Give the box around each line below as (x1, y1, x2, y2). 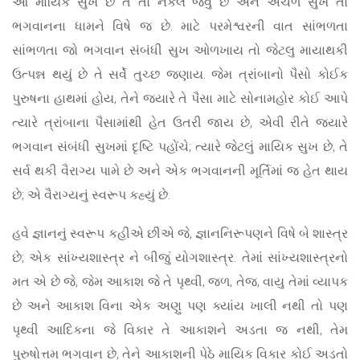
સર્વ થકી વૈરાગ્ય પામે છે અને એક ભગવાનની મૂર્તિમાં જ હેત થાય (12, 162, 348, 179)
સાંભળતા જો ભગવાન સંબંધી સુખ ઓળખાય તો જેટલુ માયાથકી (12, 41, 348, 59)
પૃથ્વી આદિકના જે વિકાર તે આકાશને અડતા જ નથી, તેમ (12, 321, 348, 338)
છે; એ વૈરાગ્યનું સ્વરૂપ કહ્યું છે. (12, 186, 170, 203)
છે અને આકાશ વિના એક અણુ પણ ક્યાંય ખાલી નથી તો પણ (12, 297, 348, 314)
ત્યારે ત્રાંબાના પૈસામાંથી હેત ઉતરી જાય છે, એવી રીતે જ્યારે (12, 113, 348, 131)
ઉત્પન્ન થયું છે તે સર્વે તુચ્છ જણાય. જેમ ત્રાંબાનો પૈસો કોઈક (12, 65, 348, 83)
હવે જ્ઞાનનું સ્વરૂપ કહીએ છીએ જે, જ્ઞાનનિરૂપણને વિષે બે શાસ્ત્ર (12, 224, 348, 242)
